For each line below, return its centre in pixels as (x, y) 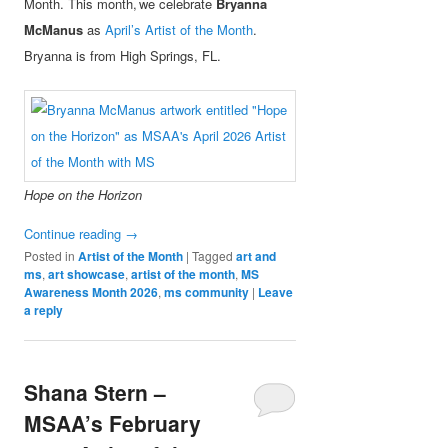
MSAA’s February (113, 422)
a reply (44, 309)
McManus (54, 29)
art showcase (87, 273)
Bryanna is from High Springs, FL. (123, 55)
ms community (207, 291)
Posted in (50, 255)
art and (256, 255)
